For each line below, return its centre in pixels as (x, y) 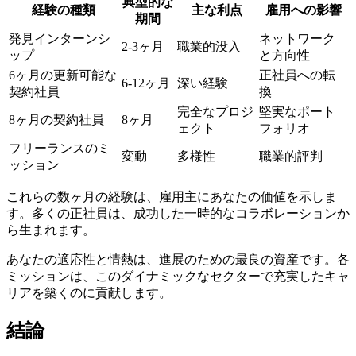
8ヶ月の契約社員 (56, 119)
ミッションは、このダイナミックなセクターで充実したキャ (178, 276)
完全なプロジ (215, 111)
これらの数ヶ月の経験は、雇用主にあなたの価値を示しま (172, 196)
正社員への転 (297, 75)
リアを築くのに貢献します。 (89, 292)
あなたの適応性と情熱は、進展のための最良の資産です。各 (178, 259)
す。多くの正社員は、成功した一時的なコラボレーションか (178, 213)
